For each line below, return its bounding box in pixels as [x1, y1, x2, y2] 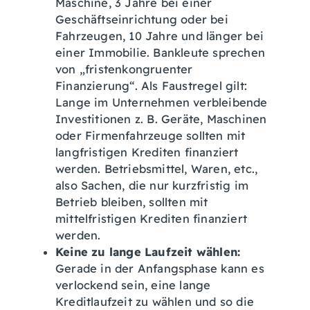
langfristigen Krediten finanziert [55, 145, 239, 159]
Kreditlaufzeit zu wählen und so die [55, 295, 254, 309]
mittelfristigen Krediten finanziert [55, 212, 247, 226]
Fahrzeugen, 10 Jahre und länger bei [55, 29, 264, 43]
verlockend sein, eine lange [55, 278, 211, 292]
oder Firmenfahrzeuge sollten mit [55, 129, 246, 143]
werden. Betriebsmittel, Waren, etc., [55, 162, 258, 176]
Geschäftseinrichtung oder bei [55, 12, 228, 26]
